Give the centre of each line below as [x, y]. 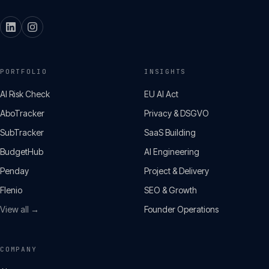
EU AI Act [161, 94]
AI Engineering [172, 152]
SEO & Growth [171, 190]
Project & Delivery [177, 171]
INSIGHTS [165, 71]
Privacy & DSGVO [177, 113]
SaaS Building [170, 132]
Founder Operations [181, 209]
